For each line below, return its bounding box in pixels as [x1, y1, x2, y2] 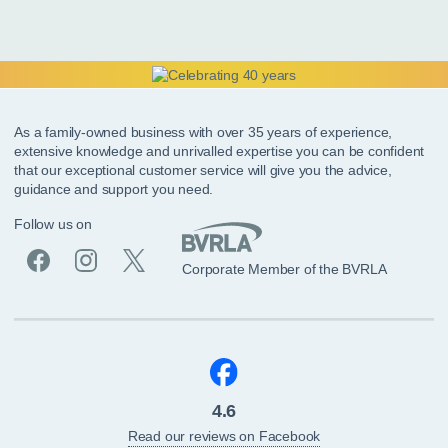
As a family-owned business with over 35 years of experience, [14, 123, 393, 140]
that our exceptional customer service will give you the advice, [14, 161, 392, 178]
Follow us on [14, 215, 92, 232]
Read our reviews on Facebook [127, 428, 321, 445]
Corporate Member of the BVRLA [182, 260, 387, 277]
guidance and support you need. [14, 180, 214, 197]
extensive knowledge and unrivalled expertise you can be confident [14, 142, 425, 159]
